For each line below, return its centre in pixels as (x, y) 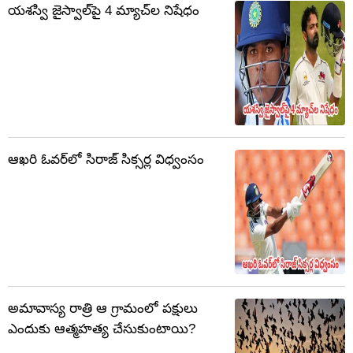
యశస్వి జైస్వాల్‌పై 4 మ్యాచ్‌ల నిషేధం (104, 11)
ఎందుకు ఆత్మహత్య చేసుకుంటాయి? (102, 329)
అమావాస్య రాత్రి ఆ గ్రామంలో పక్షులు (103, 309)
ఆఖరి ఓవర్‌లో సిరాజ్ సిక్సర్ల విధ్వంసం (106, 160)
